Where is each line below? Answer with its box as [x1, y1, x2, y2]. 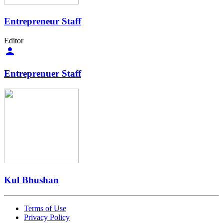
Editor [4, 36, 23, 45]
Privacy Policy [24, 213, 70, 222]
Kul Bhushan [4, 174, 59, 185]
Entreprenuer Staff [4, 68, 81, 79]
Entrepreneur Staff [4, 16, 81, 26]
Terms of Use [24, 204, 66, 213]
